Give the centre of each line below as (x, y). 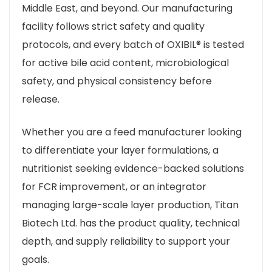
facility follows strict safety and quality (113, 26)
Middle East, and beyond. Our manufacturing (127, 8)
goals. (36, 260)
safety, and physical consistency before (117, 81)
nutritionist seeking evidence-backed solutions (133, 168)
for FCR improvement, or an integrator (114, 187)
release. (41, 99)
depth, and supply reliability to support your (126, 241)
